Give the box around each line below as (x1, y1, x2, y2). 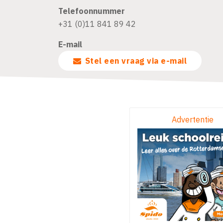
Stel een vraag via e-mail (121, 56, 187, 66)
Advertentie (172, 114, 214, 124)
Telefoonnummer (58, 6, 125, 16)
